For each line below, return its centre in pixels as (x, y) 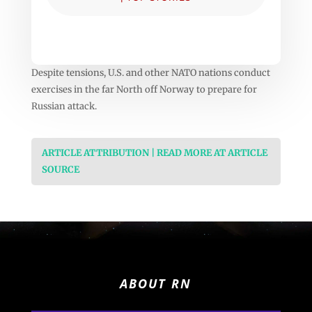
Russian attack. (64, 106)
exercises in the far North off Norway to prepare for (144, 89)
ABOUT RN (156, 284)
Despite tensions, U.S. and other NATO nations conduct (150, 72)
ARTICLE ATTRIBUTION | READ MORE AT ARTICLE (154, 153)
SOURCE (60, 169)
